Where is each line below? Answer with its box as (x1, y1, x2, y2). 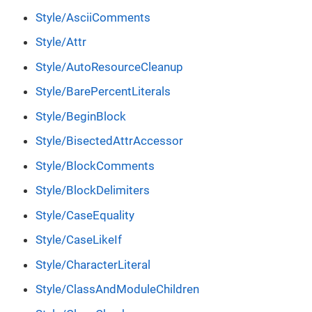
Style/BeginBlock (36, 109, 126, 123)
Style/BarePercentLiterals (36, 84, 171, 99)
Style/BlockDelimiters (36, 183, 150, 198)
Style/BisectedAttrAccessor (36, 134, 183, 148)
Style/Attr (36, 35, 86, 49)
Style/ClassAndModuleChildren (36, 282, 199, 297)
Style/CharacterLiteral (36, 257, 150, 272)
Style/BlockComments (36, 158, 155, 173)
